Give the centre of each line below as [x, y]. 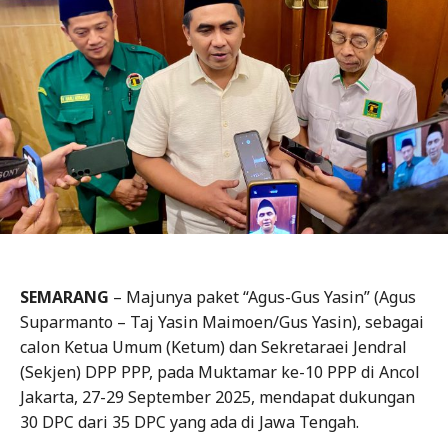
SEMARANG [64, 297]
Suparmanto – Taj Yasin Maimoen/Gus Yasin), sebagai [222, 322]
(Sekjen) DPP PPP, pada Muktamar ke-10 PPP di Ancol [220, 372]
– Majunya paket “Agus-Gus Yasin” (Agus [262, 297]
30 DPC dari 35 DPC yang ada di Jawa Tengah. [189, 422]
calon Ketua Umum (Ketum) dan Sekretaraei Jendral [213, 347]
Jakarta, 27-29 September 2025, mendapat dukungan [217, 397]
